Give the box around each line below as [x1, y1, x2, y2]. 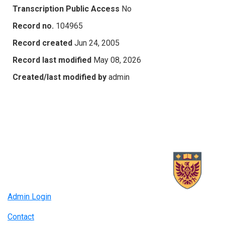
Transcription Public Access [13, 4, 120, 14]
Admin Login [8, 192, 51, 202]
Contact [8, 212, 34, 222]
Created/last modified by [13, 72, 106, 82]
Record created [13, 38, 72, 48]
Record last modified [13, 55, 91, 65]
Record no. [13, 21, 54, 31]
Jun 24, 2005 [74, 38, 120, 48]
